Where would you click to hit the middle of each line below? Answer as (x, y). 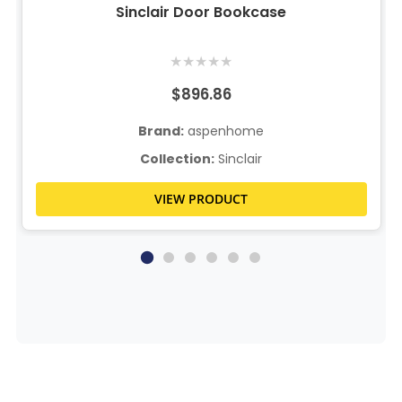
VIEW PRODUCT (201, 198)
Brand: (162, 131)
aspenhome (224, 131)
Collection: (178, 158)
